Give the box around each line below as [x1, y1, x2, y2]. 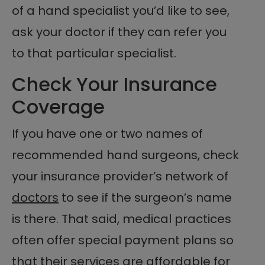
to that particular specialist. [12, 44, 176, 62]
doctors [12, 189, 59, 206]
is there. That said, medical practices [12, 210, 231, 227]
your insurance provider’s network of [12, 167, 228, 185]
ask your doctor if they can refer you [12, 23, 227, 40]
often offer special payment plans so [12, 231, 234, 248]
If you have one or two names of [12, 125, 203, 142]
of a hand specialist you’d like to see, [12, 2, 230, 19]
